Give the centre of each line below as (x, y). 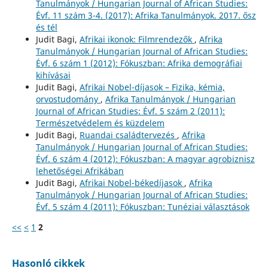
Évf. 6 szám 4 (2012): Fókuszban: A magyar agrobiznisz (145, 159)
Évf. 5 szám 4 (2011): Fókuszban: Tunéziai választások (142, 207)
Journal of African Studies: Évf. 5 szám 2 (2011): (130, 111)
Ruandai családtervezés (128, 135)
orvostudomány (68, 99)
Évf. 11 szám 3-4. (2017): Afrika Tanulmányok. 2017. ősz (146, 16)
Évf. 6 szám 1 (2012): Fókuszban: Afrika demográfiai (139, 63)
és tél (46, 28)
